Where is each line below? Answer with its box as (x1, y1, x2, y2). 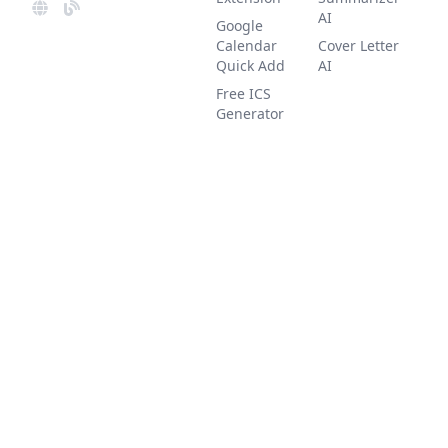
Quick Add (216, 56, 285, 75)
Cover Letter (318, 36, 399, 55)
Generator (216, 104, 284, 123)
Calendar (216, 36, 277, 55)
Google (216, 16, 263, 35)
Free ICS (216, 84, 271, 103)
